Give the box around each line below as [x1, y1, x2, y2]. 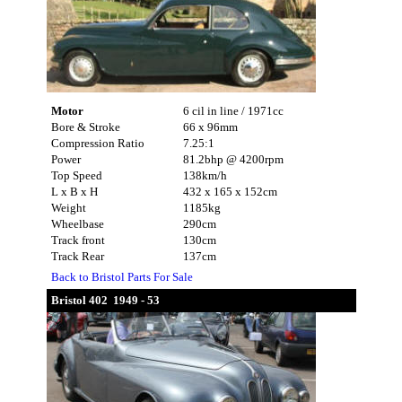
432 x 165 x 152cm [182, 184, 277, 198]
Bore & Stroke [50, 119, 120, 134]
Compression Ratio [50, 135, 144, 150]
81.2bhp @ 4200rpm [182, 152, 284, 166]
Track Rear [50, 249, 104, 263]
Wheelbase [50, 216, 104, 231]
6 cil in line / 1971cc [182, 103, 284, 118]
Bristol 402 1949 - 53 [50, 293, 160, 307]
